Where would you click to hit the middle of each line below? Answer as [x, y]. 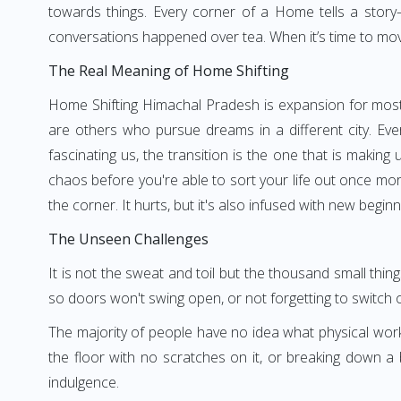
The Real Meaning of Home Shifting [169, 71]
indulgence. [84, 382]
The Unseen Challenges [128, 239]
